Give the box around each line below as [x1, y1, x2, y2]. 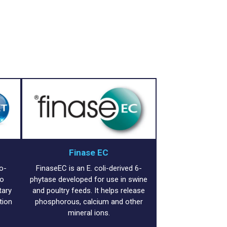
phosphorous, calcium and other [34, 197, 143, 207]
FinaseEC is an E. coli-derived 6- [35, 164, 142, 173]
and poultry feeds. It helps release [32, 186, 145, 196]
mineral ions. [67, 208, 110, 218]
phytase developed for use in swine [30, 175, 148, 184]
